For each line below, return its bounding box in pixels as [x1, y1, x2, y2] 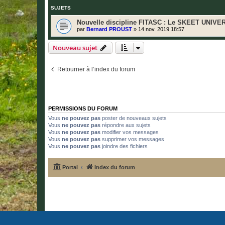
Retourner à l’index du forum [57, 66, 135, 73]
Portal [62, 164, 78, 170]
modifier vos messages [100, 129, 159, 136]
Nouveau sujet [53, 43, 97, 53]
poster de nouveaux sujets [100, 115, 167, 122]
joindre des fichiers [100, 143, 148, 150]
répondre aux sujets [100, 122, 151, 129]
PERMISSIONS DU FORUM [48, 105, 118, 112]
